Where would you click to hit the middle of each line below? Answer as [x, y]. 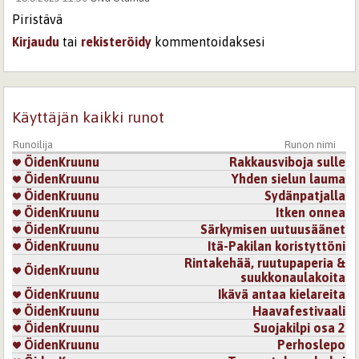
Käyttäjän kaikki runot [89, 117]
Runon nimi [311, 145]
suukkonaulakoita [293, 278]
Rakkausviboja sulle [288, 162]
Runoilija [33, 145]
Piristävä [39, 19]
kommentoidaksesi [209, 41]
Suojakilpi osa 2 [300, 328]
